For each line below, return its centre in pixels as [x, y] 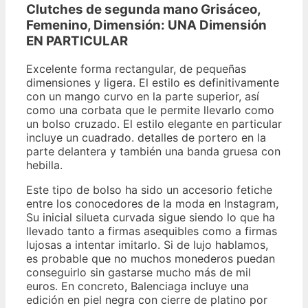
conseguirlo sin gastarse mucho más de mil [139, 272]
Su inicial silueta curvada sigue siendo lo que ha [151, 217]
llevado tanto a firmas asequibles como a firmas [152, 231]
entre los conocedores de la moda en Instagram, [152, 203]
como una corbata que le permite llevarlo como [150, 110]
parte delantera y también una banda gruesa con [153, 151]
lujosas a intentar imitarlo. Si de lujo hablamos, [147, 244]
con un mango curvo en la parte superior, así [143, 96]
